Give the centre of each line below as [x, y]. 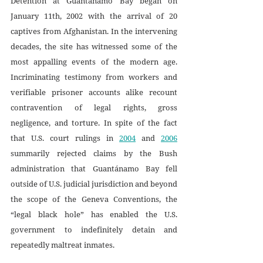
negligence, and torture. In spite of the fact [94, 122]
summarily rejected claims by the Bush [94, 153]
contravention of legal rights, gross [94, 107]
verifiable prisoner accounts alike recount [94, 92]
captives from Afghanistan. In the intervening [94, 31]
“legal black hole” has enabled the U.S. [94, 214]
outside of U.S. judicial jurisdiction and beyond [94, 183]
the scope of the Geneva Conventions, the [94, 199]
